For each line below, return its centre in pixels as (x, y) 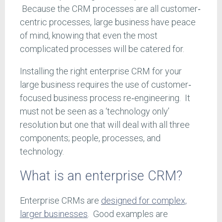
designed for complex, (144, 201)
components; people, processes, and (90, 138)
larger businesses (54, 214)
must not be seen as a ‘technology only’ (95, 111)
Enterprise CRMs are (60, 201)
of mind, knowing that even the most (89, 36)
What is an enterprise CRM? (101, 176)
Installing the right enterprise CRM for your (101, 71)
